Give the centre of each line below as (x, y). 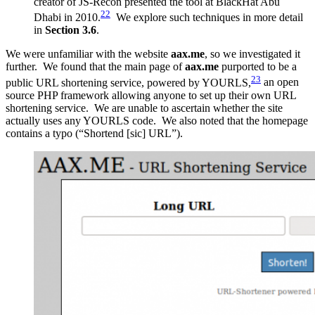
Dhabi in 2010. (67, 18)
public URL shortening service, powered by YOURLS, (128, 82)
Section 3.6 (71, 30)
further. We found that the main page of (95, 67)
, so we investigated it (252, 54)
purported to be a (258, 67)
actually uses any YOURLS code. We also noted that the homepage (157, 120)
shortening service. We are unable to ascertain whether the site (144, 108)
